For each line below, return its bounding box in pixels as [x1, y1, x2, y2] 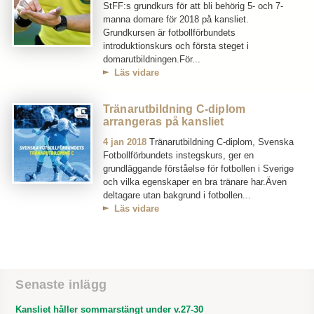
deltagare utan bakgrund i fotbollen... [103, 189, 251, 200]
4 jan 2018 [103, 136, 146, 147]
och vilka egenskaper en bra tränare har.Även [103, 176, 287, 187]
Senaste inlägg [15, 277, 107, 292]
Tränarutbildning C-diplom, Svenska [146, 136, 294, 147]
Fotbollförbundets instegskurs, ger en [103, 149, 254, 161]
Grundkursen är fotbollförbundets [103, 27, 235, 38]
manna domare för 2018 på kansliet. [103, 13, 249, 25]
